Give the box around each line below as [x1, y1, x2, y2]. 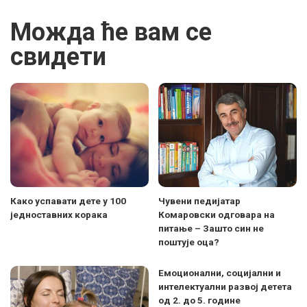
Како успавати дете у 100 [10, 195, 126, 206]
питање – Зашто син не [158, 222, 264, 234]
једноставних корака [10, 208, 108, 220]
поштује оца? [158, 236, 219, 247]
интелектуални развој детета [158, 280, 292, 292]
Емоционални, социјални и [158, 267, 281, 278]
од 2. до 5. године [158, 294, 241, 306]
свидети [10, 42, 106, 72]
